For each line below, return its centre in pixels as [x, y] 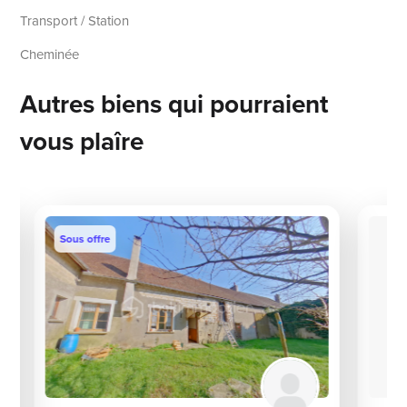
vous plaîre [82, 142]
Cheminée [50, 55]
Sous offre [85, 239]
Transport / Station [75, 21]
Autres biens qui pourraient [174, 104]
